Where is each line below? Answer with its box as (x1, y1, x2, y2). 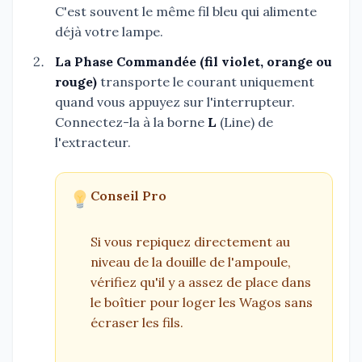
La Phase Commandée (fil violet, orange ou (55, 53, 332, 69)
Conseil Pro (90, 187, 167, 204)
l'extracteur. (55, 133, 131, 150)
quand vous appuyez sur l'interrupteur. (55, 93, 295, 110)
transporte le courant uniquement (97, 73, 314, 90)
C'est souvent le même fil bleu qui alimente (55, 2, 317, 19)
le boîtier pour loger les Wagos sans (90, 293, 314, 310)
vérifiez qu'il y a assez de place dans (90, 273, 312, 290)
